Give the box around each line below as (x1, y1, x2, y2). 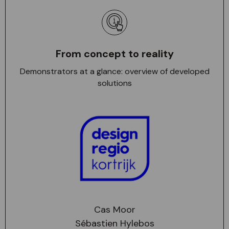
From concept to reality (55, 47, 174, 60)
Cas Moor (94, 203, 135, 216)
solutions (97, 77, 132, 88)
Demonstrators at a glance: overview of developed (19, 65, 210, 77)
